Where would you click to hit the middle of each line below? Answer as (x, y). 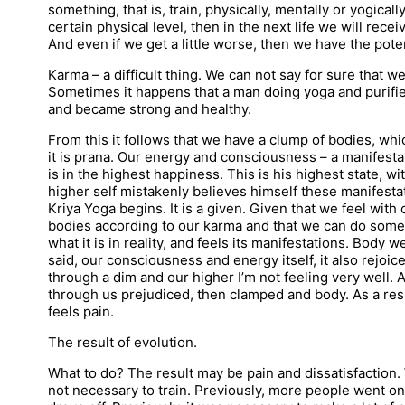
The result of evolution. (122, 342)
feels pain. (81, 311)
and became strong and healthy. (150, 108)
